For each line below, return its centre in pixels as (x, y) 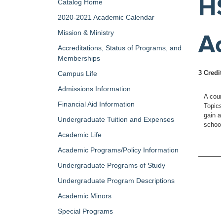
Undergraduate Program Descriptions (116, 181)
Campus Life (77, 74)
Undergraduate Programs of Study (111, 165)
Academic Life (80, 135)
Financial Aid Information (96, 104)
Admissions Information (94, 89)
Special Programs (85, 211)
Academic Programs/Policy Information (118, 150)
